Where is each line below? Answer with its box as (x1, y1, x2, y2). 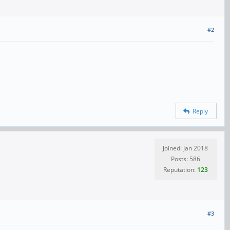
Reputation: (163, 165, 197, 175)
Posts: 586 (170, 155, 200, 164)
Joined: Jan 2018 (163, 144, 208, 153)
